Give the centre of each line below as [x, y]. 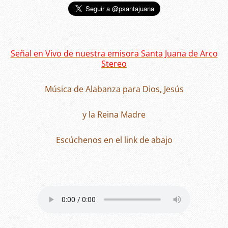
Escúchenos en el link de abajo [114, 140]
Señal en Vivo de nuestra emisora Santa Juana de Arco [114, 54]
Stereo [114, 64]
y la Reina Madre [114, 115]
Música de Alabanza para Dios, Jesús [114, 89]
